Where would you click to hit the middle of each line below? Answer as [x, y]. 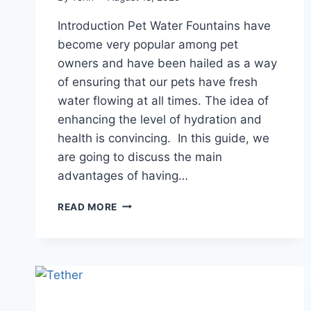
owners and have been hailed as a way [167, 63]
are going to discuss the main [140, 157]
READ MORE [88, 207]
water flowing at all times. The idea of [163, 100]
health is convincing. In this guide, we [163, 138]
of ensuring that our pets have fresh [158, 82]
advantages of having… [123, 175]
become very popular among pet [148, 44]
